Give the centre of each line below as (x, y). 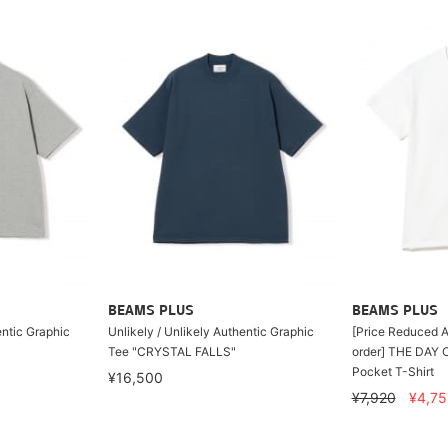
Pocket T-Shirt (392, 371)
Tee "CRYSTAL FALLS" (171, 351)
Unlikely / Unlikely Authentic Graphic (210, 331)
